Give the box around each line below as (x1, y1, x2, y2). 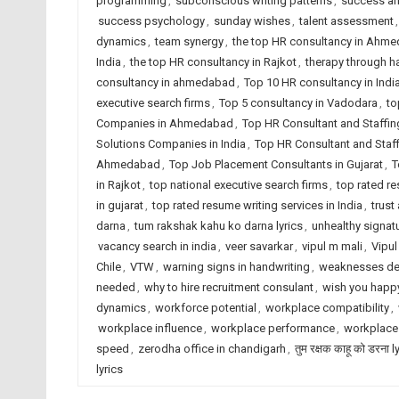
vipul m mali (301, 240, 362, 253)
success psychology (97, 14, 205, 28)
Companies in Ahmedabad (95, 117, 233, 130)
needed (95, 281, 135, 294)
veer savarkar (224, 240, 293, 253)
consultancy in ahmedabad (95, 76, 235, 89)
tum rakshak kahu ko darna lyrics (134, 219, 303, 232)
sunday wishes (213, 14, 290, 28)
